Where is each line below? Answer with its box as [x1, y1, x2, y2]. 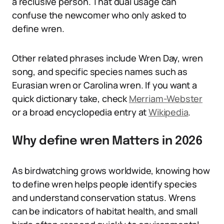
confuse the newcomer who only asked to [12, 9, 187, 21]
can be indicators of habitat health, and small [12, 205, 197, 217]
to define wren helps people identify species [12, 178, 197, 190]
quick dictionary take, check [12, 92, 129, 104]
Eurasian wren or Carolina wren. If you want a [12, 79, 197, 91]
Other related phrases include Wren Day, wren [12, 52, 203, 64]
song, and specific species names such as [12, 65, 187, 77]
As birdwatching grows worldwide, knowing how [12, 164, 210, 176]
